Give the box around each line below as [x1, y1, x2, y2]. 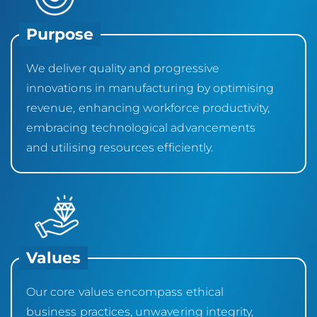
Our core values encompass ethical [26, 284, 224, 299]
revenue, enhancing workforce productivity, [26, 100, 270, 115]
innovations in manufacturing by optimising [26, 81, 275, 95]
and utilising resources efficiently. [26, 140, 214, 154]
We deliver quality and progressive [26, 61, 220, 75]
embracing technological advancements [26, 120, 256, 134]
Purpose [26, 23, 94, 44]
